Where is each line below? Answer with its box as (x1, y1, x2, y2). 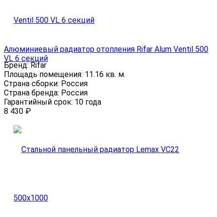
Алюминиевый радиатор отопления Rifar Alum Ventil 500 (4, 45, 208, 54)
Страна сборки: (4, 79, 61, 89)
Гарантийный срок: (4, 97, 75, 107)
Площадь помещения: (4, 70, 85, 79)
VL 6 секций (4, 54, 48, 63)
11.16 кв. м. (85, 70, 125, 79)
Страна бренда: (4, 88, 61, 98)
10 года (75, 97, 101, 107)
